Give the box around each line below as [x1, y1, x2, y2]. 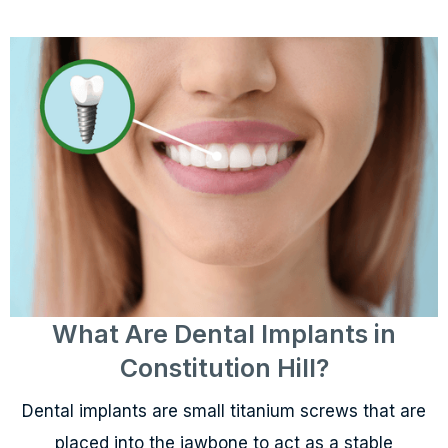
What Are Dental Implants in [52, 319, 396, 350]
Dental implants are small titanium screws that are [22, 401, 426, 422]
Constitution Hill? [119, 353, 329, 384]
